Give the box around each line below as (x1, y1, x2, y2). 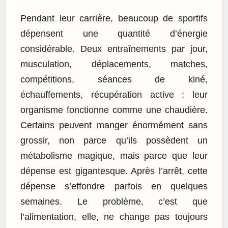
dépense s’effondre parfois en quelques (20, 181, 208, 191)
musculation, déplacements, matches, (20, 59, 208, 69)
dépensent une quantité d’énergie (20, 28, 208, 39)
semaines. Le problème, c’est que (20, 196, 208, 207)
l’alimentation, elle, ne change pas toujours (20, 211, 208, 222)
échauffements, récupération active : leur (20, 89, 208, 100)
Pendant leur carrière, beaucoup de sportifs (20, 13, 208, 23)
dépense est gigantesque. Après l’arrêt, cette (20, 165, 208, 176)
